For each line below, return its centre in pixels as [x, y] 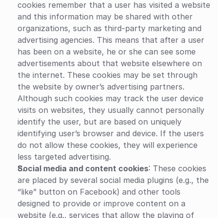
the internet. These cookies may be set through [108, 75]
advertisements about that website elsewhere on [110, 63]
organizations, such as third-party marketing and [109, 28]
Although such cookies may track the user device [110, 98]
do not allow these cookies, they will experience [108, 145]
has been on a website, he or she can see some [107, 52]
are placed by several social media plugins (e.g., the [113, 180]
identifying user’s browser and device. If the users [111, 133]
